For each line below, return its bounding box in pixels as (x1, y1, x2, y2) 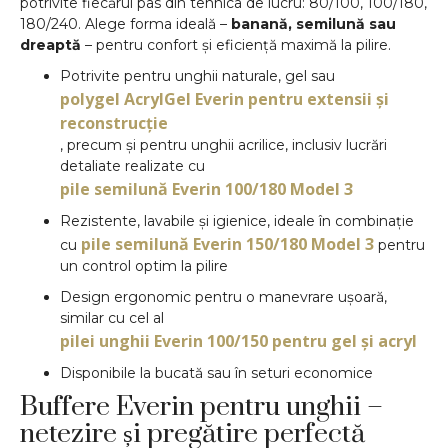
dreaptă (20, 35, 81, 54)
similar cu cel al (60, 308, 164, 327)
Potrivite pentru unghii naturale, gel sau (60, 66, 335, 85)
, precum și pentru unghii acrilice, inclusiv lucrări (60, 135, 387, 154)
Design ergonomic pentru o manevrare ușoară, (60, 287, 387, 306)
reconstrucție (60, 111, 168, 134)
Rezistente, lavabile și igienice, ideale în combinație (60, 211, 414, 230)
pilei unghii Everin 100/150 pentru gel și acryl (60, 329, 417, 352)
